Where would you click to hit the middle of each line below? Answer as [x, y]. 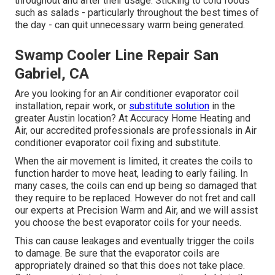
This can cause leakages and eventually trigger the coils [134, 241]
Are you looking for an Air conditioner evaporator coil [127, 94]
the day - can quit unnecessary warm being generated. [130, 25]
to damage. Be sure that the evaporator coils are [117, 254]
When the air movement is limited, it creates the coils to [134, 161]
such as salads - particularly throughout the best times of [137, 13]
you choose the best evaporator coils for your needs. [128, 223]
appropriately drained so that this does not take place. [130, 266]
